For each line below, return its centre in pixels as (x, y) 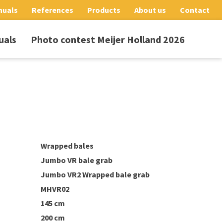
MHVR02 (55, 189)
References (53, 10)
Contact (195, 10)
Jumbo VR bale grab (77, 160)
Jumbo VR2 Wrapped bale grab (95, 174)
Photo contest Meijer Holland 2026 (108, 40)
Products (104, 10)
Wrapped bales (67, 146)
